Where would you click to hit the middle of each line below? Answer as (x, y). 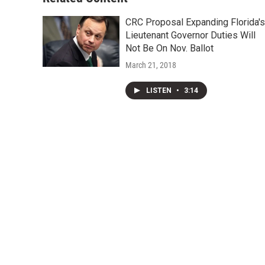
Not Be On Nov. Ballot (169, 49)
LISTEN (160, 91)
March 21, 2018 (151, 65)
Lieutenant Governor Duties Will (190, 35)
